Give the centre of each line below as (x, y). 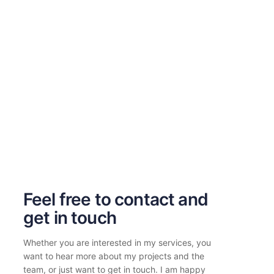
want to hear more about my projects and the (114, 256)
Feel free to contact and (116, 199)
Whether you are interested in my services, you (117, 243)
